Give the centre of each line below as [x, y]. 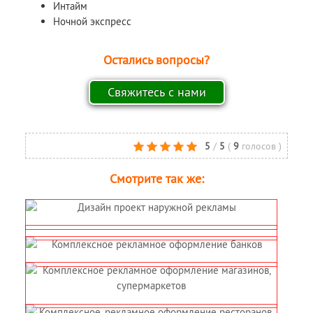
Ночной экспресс [93, 22]
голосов [261, 147]
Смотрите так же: [156, 179]
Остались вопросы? [156, 60]
